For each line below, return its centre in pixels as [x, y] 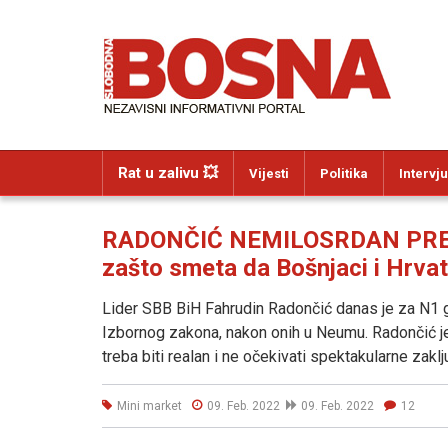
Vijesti [269, 173]
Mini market [149, 405]
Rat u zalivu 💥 [168, 173]
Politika [344, 173]
